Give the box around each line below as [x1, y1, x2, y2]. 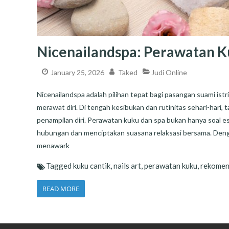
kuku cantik [73, 161, 110, 171]
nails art [113, 161, 141, 171]
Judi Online [151, 67, 187, 77]
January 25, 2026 [51, 67, 104, 77]
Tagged [46, 161, 73, 171]
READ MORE [42, 184, 79, 194]
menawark [37, 141, 70, 150]
